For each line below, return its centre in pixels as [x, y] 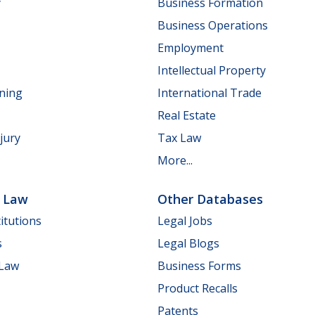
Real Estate [187, 115]
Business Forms [199, 266]
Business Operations [213, 25]
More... [175, 160]
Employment [191, 47]
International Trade [210, 92]
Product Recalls [198, 289]
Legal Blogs [188, 244]
